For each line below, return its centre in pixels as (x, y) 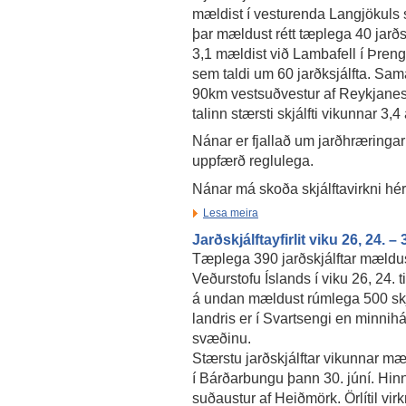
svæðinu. (222, 338)
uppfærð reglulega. (253, 161)
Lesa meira (231, 213)
